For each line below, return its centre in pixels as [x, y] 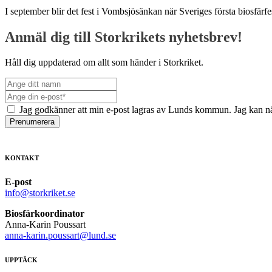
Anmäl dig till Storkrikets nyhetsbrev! [124, 37]
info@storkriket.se [40, 193]
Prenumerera [32, 122]
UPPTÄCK [21, 260]
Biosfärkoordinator [45, 214]
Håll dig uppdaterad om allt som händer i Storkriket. [104, 63]
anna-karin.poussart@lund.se [60, 236]
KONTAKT [22, 158]
